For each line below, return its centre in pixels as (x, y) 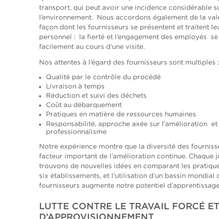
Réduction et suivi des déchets (96, 96)
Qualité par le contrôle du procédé (103, 77)
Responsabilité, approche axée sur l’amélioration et (131, 124)
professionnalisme (76, 132)
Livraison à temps (75, 87)
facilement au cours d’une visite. (92, 47)
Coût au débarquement (84, 105)
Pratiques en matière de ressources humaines (121, 115)
